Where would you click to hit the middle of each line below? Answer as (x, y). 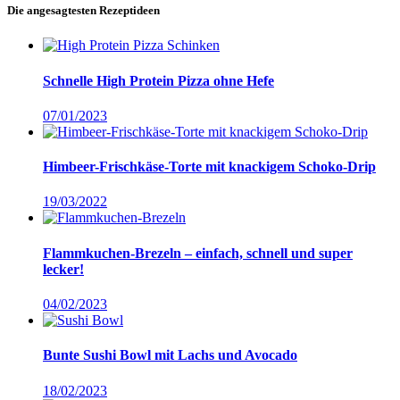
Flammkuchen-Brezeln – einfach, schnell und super (198, 253)
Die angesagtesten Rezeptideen (83, 11)
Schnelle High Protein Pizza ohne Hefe (158, 80)
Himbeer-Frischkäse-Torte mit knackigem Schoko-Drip (209, 167)
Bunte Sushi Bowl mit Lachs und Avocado (170, 355)
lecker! (63, 269)
